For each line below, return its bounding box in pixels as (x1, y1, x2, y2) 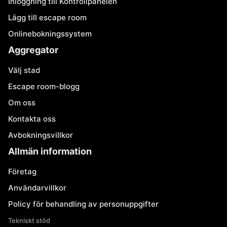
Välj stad (8, 65, 40, 75)
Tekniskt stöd (8, 216, 50, 224)
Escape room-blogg (8, 82, 80, 91)
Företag (8, 167, 36, 176)
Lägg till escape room (8, 13, 87, 22)
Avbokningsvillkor (8, 130, 73, 140)
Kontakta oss (8, 114, 56, 124)
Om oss (8, 98, 35, 107)
